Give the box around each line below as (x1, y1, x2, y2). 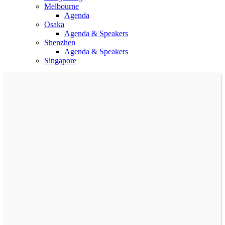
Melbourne (44, 2, 79, 11)
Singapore (44, 56, 76, 65)
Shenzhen (44, 38, 75, 47)
